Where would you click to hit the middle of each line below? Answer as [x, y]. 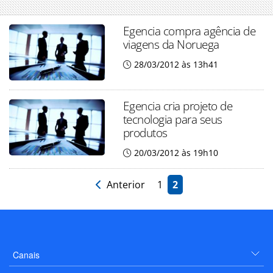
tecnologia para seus [172, 119]
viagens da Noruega [171, 44]
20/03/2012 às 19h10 [176, 153]
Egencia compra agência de [189, 31]
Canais [26, 255]
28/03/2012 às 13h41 [176, 65]
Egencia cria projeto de [178, 106]
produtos [145, 133]
